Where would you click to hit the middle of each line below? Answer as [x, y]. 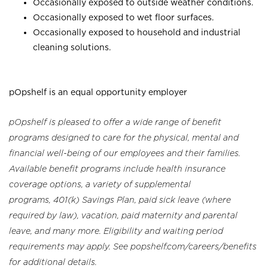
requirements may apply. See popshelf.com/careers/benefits [133, 246]
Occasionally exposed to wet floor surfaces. [123, 17]
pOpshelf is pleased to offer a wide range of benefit [115, 122]
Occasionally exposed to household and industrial [137, 32]
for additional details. [53, 262]
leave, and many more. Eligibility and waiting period [116, 231]
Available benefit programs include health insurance [117, 169]
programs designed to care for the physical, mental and [124, 138]
